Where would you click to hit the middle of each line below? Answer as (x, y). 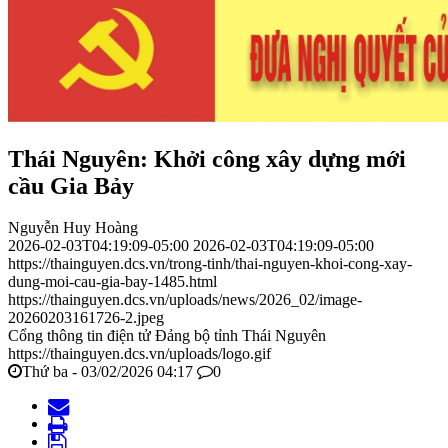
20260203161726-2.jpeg (86, 318)
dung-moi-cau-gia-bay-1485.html (112, 282)
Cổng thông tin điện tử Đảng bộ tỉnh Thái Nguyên (167, 336)
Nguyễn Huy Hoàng (73, 228)
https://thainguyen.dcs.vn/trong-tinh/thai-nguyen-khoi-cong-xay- (210, 264)
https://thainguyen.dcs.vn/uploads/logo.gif (139, 354)
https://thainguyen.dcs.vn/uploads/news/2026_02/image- (185, 300)
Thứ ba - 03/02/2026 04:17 (107, 372)
